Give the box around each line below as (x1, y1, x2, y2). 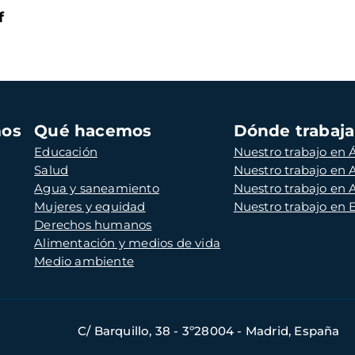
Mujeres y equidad (34, 199, 146, 215)
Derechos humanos (34, 217, 152, 233)
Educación (34, 144, 98, 160)
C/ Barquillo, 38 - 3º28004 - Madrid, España (77, 323, 340, 339)
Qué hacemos (34, 121, 152, 141)
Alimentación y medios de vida (34, 235, 221, 251)
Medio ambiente (34, 254, 135, 269)
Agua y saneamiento (34, 181, 159, 197)
